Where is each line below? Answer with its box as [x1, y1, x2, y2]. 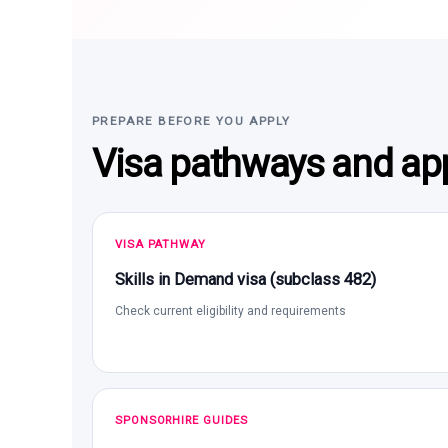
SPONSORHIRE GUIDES [115, 413, 249, 427]
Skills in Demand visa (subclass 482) [115, 269, 376, 289]
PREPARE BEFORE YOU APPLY [92, 113, 291, 128]
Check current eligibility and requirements [115, 303, 346, 318]
